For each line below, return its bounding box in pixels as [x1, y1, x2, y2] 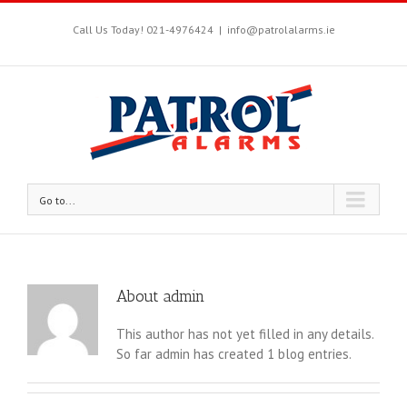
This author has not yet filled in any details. [115, 324, 374, 342]
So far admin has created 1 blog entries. [115, 344, 352, 362]
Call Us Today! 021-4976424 [72, 23, 213, 36]
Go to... [39, 194, 75, 207]
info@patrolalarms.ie [226, 23, 335, 36]
